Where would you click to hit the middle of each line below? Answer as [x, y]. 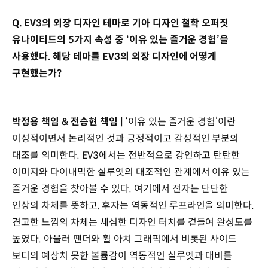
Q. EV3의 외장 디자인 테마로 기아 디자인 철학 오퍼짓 [121, 23]
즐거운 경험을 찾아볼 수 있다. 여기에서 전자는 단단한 [120, 189]
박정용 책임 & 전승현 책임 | [69, 122]
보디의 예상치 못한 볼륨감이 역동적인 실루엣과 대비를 [122, 256]
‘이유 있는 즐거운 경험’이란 [181, 122]
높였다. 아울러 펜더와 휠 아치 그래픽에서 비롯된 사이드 [125, 239]
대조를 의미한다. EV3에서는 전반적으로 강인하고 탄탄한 [126, 156]
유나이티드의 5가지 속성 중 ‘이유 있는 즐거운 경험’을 [121, 39]
